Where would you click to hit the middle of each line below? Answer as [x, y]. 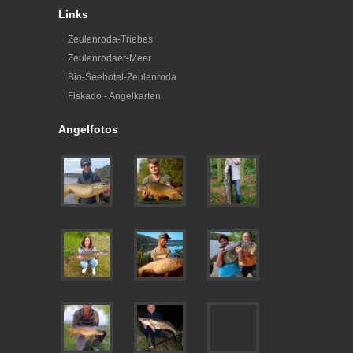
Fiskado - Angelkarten [114, 96]
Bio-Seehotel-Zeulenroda [122, 77]
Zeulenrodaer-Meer [110, 58]
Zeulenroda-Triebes [110, 39]
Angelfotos [88, 129]
